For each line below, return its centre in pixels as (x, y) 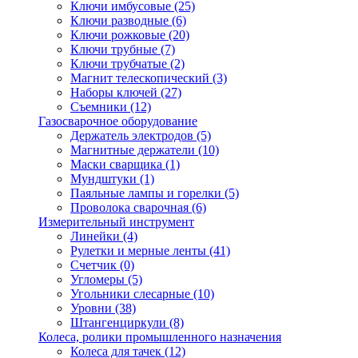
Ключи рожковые (119, 35)
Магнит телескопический (141, 78)
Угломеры (99, 279)
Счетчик (95, 265)
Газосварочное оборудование (118, 121)
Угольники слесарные (132, 294)
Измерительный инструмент (116, 222)
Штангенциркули (120, 322)
